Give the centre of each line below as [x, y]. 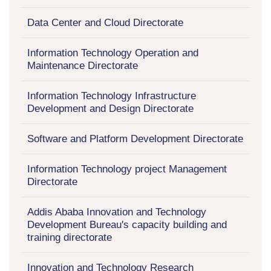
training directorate [70, 237]
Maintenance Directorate [83, 65]
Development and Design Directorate [110, 108]
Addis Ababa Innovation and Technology [117, 212]
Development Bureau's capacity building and [127, 224]
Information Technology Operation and [113, 53]
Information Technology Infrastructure [112, 96]
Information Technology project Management [127, 169]
